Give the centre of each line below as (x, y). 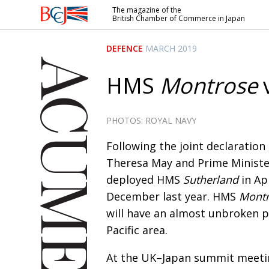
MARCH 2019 (171, 48)
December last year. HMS (173, 196)
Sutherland (211, 180)
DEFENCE (125, 48)
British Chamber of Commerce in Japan (179, 18)
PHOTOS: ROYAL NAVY (151, 120)
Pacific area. (137, 230)
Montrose (209, 86)
